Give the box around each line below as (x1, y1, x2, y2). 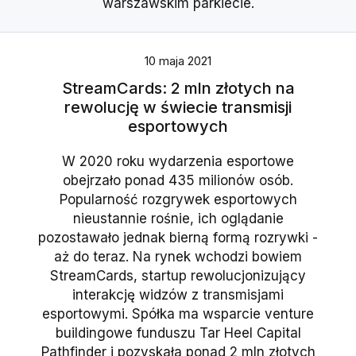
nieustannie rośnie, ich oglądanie (72, 211, 284, 227)
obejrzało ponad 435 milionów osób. (63, 172, 293, 189)
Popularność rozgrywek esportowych (59, 192, 297, 208)
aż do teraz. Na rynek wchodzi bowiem (54, 249, 302, 265)
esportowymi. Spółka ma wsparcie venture (42, 306, 314, 323)
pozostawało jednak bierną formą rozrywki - (38, 230, 318, 246)
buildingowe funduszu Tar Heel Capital (55, 325, 301, 342)
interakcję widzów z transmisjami (72, 287, 284, 304)
